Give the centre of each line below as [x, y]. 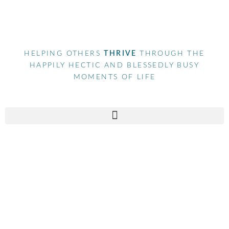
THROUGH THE [172, 53]
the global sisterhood [101, 215]
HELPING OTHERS [64, 53]
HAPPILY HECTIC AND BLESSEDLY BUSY [114, 65]
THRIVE [122, 53]
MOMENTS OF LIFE [114, 77]
